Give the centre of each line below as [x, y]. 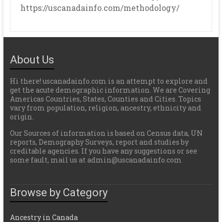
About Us [32, 60]
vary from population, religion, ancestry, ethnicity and [105, 108]
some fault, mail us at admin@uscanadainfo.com [96, 160]
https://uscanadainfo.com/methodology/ [100, 8]
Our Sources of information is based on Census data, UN [106, 133]
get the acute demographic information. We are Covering [110, 90]
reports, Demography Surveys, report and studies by [99, 142]
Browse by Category [58, 193]
